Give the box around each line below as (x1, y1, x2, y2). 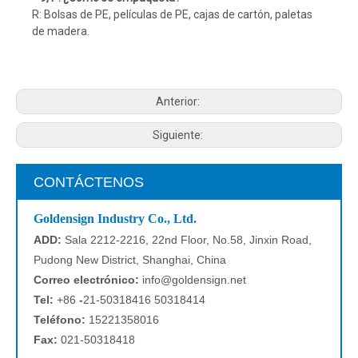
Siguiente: (153, 129, 205, 141)
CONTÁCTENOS (34, 174, 144, 190)
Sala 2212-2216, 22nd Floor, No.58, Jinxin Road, (65, 233, 312, 246)
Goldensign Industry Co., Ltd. (34, 212, 197, 225)
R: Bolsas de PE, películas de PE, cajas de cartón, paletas (32, 8, 312, 21)
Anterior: (156, 95, 202, 108)
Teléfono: (34, 313, 89, 326)
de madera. (32, 25, 89, 38)
